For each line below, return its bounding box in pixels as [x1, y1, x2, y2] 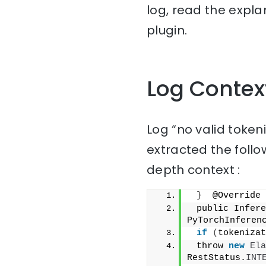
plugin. [147, 22, 188, 39]
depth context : [147, 161, 240, 179]
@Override [202, 191, 261, 201]
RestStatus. [187, 253, 246, 264]
